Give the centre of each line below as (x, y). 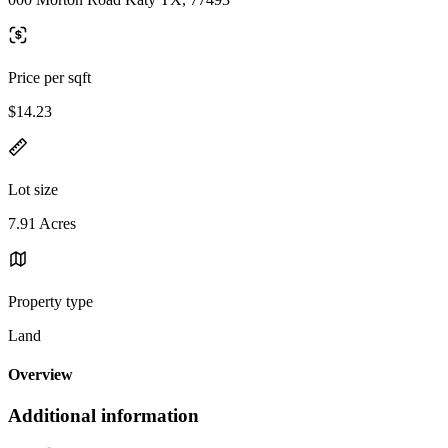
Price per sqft (49, 77)
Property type (50, 301)
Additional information (103, 416)
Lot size (33, 189)
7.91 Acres (42, 223)
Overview (40, 375)
